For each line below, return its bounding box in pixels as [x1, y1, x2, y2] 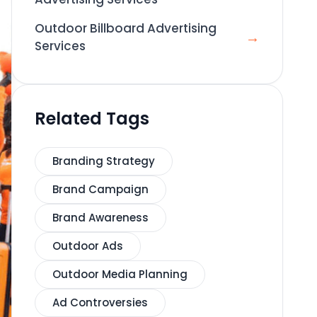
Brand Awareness [52, 210, 149, 225]
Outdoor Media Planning [52, 267, 188, 282]
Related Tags [35, 107, 149, 130]
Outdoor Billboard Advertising [35, 20, 217, 37]
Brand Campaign [52, 182, 149, 197]
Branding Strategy [52, 154, 155, 168]
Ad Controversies [52, 295, 148, 310]
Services [35, 38, 86, 54]
